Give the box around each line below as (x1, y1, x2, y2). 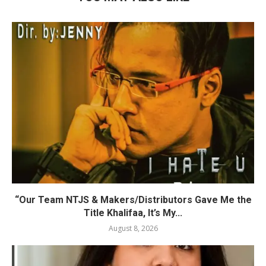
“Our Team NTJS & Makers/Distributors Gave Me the (14, 194, 252, 205)
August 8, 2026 (108, 223, 158, 233)
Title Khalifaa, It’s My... (84, 207, 182, 218)
